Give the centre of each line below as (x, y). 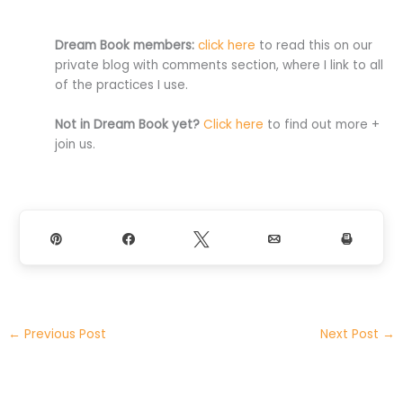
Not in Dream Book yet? (128, 124)
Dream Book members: (125, 45)
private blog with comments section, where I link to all (219, 65)
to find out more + (322, 124)
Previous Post (64, 335)
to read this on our (314, 45)
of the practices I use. (122, 85)
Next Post (351, 335)
